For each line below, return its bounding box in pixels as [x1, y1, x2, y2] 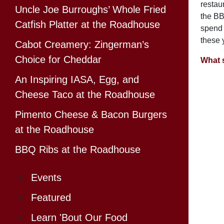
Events [31, 172, 61, 183]
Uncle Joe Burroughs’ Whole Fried [15, 4, 166, 15]
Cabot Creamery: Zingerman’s [15, 39, 149, 50]
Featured [31, 192, 71, 203]
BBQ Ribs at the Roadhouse [15, 144, 140, 155]
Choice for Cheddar [15, 54, 101, 65]
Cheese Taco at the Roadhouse [15, 89, 155, 100]
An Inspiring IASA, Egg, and [15, 74, 139, 85]
